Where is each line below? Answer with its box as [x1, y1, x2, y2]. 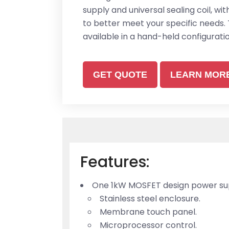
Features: [80, 151, 150, 173]
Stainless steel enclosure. [100, 193, 201, 205]
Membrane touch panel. [100, 206, 197, 218]
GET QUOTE [93, 70, 147, 80]
